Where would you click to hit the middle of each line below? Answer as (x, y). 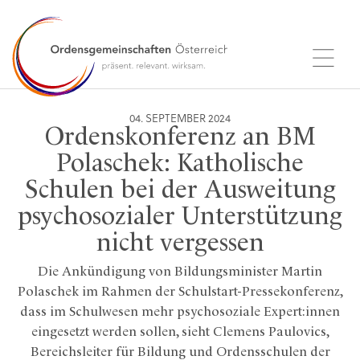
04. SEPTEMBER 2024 (180, 119)
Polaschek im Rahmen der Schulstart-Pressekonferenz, (180, 292)
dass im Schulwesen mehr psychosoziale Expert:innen (180, 312)
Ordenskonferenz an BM (180, 138)
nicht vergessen (180, 244)
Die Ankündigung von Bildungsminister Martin (180, 272)
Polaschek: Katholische (180, 165)
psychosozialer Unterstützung (180, 218)
